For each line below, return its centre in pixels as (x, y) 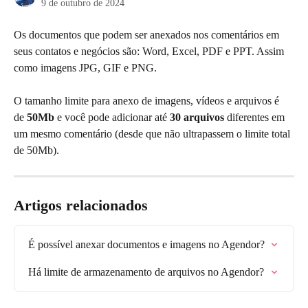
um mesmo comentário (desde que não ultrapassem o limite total (153, 134)
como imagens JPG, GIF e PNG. (85, 68)
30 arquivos (196, 117)
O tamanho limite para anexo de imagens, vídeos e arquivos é (148, 101)
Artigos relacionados (81, 205)
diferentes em (256, 117)
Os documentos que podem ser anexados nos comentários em (148, 35)
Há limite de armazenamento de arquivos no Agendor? (146, 272)
